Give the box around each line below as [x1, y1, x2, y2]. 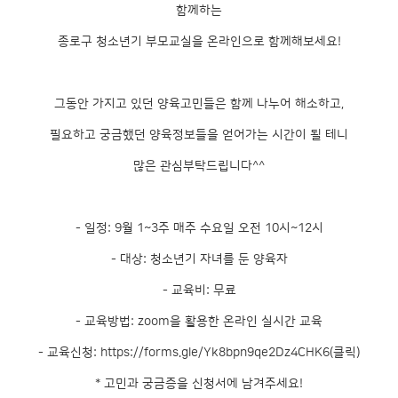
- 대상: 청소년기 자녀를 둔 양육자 [110, 252, 288, 267]
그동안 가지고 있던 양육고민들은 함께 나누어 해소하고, [54, 97, 344, 111]
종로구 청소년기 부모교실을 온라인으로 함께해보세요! [57, 35, 341, 49]
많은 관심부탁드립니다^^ [133, 159, 265, 173]
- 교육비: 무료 [162, 283, 236, 298]
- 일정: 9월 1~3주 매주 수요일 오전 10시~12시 [75, 221, 323, 235]
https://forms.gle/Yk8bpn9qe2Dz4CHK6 [100, 346, 330, 360]
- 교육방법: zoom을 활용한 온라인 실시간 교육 [76, 314, 322, 329]
